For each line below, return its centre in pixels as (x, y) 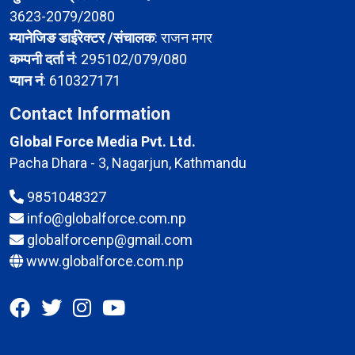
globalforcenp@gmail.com (110, 240)
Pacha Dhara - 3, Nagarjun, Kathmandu (128, 163)
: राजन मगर (183, 38)
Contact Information (90, 114)
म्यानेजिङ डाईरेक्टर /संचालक (82, 38)
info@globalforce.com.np (107, 219)
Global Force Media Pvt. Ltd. (103, 142)
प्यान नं (26, 81)
